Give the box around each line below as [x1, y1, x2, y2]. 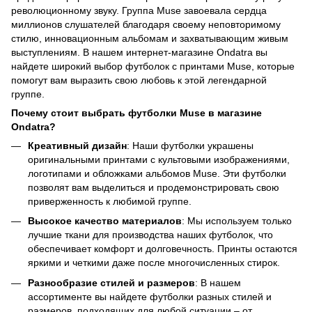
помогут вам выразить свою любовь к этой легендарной [11, 75, 267, 86]
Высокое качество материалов [28, 215, 182, 227]
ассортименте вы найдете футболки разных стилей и [28, 290, 272, 302]
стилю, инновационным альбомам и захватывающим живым [11, 33, 288, 45]
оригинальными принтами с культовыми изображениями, [28, 154, 290, 166]
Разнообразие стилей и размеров [28, 276, 195, 288]
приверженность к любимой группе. [28, 196, 192, 208]
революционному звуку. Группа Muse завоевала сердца [11, 5, 267, 17]
